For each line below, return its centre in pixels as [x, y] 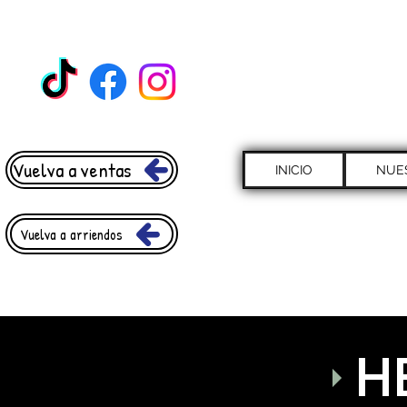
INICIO [293, 170]
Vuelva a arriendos [71, 234]
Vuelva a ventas [71, 170]
